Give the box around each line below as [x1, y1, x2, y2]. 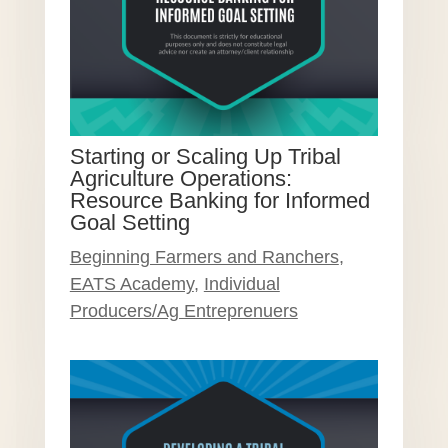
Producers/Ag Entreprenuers [69, 300, 298, 321]
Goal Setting [69, 209, 190, 235]
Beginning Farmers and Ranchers [69, 246, 339, 267]
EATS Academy [69, 273, 194, 294]
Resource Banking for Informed [69, 187, 370, 213]
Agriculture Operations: [69, 165, 292, 191]
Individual [203, 273, 280, 294]
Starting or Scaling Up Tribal [69, 143, 341, 169]
